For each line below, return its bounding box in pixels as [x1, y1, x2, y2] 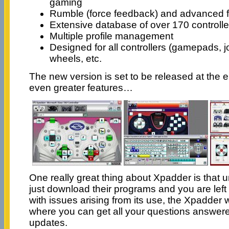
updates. [29, 217, 67, 228]
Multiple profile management [49, 30, 173, 41]
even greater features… [29, 82, 133, 93]
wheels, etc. [49, 53, 102, 64]
